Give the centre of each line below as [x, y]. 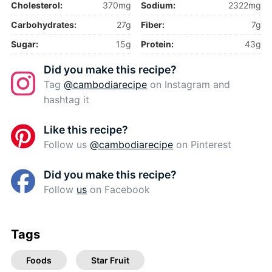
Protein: [158, 44]
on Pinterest [202, 145]
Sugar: [24, 44]
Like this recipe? [86, 130]
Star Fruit [110, 260]
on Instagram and [189, 85]
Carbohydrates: [43, 25]
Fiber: [153, 25]
